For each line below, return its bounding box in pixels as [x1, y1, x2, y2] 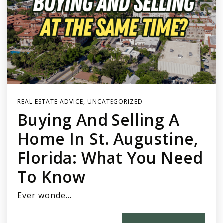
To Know [17, 166, 86, 187]
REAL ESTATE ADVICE [17, 97, 83, 106]
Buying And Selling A [17, 109, 179, 130]
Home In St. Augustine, [17, 128, 199, 149]
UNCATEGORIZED [87, 97, 143, 106]
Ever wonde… [17, 190, 72, 201]
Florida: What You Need [17, 147, 203, 168]
